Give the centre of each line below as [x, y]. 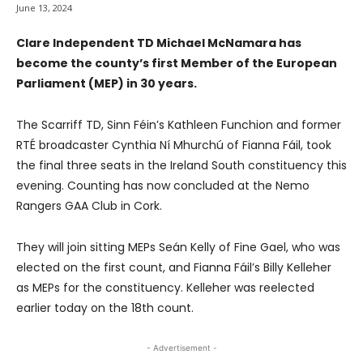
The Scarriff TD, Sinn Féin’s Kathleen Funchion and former [179, 124]
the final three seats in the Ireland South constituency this [181, 165]
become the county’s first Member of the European [177, 63]
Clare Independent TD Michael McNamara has [159, 43]
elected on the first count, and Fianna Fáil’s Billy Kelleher [174, 267]
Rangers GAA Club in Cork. [89, 205]
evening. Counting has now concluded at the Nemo [163, 185]
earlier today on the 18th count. [105, 307]
